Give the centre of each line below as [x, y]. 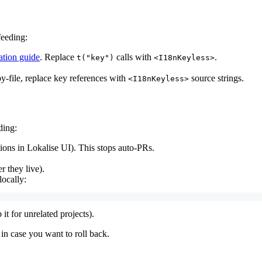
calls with [134, 57]
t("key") [95, 58]
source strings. [216, 78]
